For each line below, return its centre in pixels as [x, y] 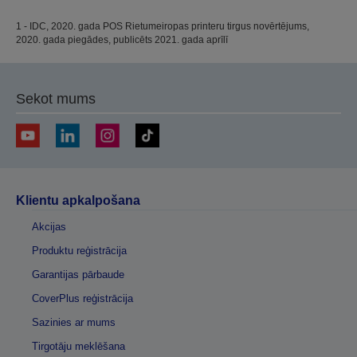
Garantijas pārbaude [78, 275]
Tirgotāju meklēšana [78, 347]
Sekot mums [56, 99]
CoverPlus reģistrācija [82, 299]
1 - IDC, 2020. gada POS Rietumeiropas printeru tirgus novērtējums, [163, 27]
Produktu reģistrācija [79, 251]
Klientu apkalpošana [78, 201]
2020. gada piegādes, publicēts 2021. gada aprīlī [122, 40]
